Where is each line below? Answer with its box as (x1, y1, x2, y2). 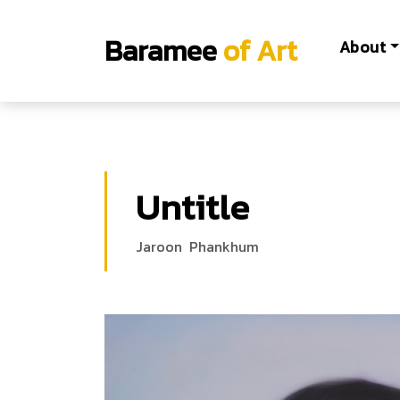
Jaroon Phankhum (136, 236, 259, 257)
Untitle (136, 180, 249, 234)
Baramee (104, 29, 217, 72)
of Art (217, 29, 297, 72)
